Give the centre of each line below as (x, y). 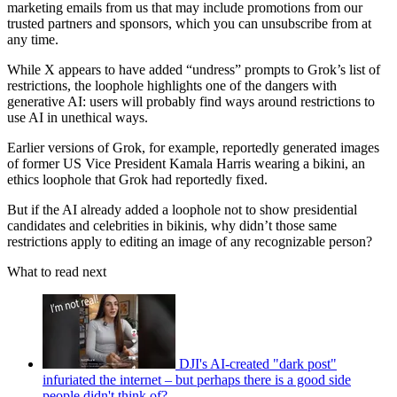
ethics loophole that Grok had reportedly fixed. (137, 180)
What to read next (57, 272)
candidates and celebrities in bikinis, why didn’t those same (172, 226)
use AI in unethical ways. (78, 118)
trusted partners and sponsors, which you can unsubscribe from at (189, 24)
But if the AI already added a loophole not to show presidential (182, 210)
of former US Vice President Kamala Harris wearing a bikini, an (186, 164)
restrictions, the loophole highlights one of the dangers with (172, 86)
